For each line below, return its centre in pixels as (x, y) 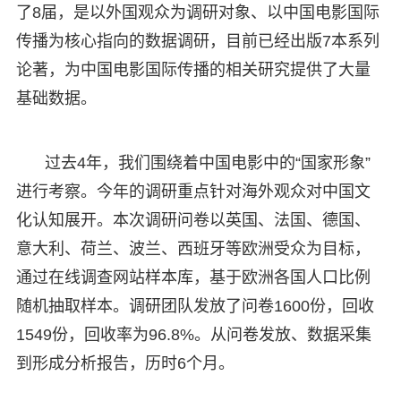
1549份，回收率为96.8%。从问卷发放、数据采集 (193, 335)
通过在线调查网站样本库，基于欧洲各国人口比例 (193, 278)
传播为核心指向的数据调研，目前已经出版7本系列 (197, 42)
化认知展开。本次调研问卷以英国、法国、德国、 (193, 221)
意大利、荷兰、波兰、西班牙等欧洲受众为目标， (193, 249)
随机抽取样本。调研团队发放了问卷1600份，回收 (195, 307)
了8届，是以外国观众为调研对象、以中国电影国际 (197, 13)
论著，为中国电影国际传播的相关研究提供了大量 (193, 70)
